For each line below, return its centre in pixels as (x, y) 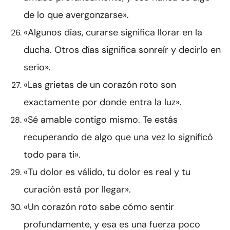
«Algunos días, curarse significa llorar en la (113, 33)
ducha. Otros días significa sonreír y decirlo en (122, 50)
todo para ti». (52, 155)
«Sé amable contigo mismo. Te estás (101, 120)
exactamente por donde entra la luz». (103, 102)
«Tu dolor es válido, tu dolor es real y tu (107, 172)
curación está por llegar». (77, 190)
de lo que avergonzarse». (76, 15)
